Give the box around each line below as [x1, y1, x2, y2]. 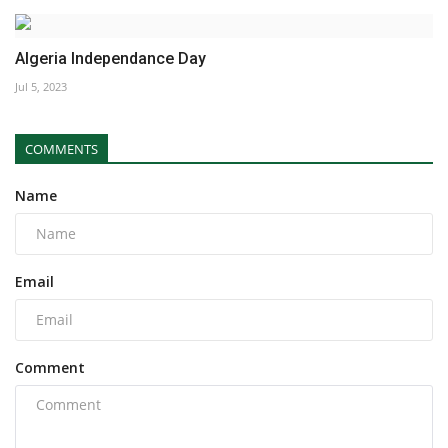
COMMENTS [25, 139, 98, 158]
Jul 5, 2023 [15, 78, 67, 94]
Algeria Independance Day [15, 48, 206, 68]
